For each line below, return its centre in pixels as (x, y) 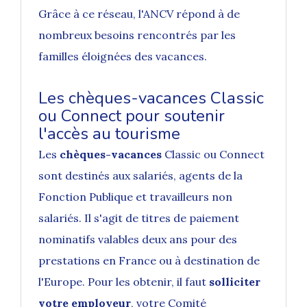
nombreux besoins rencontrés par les (137, 35)
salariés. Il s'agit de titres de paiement (139, 218)
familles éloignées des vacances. (123, 57)
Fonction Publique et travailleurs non (135, 197)
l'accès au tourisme (109, 134)
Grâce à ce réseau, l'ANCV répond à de (139, 14)
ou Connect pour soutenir (132, 116)
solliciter (235, 282)
